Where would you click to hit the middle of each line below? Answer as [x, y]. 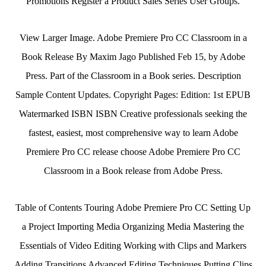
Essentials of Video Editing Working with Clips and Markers [133, 246]
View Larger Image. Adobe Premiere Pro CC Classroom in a [133, 38]
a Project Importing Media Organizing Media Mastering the [133, 227]
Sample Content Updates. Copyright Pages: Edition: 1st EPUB [133, 95]
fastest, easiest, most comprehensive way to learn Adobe [133, 133]
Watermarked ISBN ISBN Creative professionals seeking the [133, 114]
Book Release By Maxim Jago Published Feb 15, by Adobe [133, 57]
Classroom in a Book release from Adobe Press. [133, 171]
